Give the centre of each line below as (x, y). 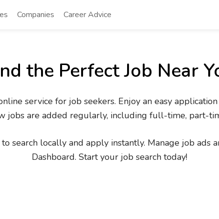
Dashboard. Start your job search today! (109, 157)
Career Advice (88, 15)
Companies (36, 15)
